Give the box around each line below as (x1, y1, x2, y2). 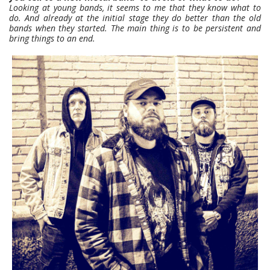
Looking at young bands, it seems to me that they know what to (9, 1, 261, 13)
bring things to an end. (9, 32, 95, 44)
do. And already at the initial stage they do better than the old (9, 11, 261, 24)
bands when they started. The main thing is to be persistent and (9, 22, 261, 34)
